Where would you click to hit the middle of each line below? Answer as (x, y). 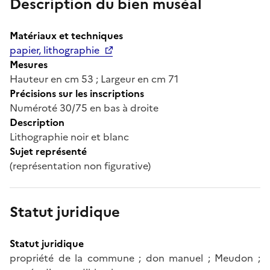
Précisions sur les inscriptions (77, 93)
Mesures (29, 64)
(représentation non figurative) (80, 165)
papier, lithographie (55, 50)
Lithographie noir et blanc (69, 137)
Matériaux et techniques (66, 35)
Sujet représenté (48, 151)
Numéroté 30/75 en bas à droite (84, 108)
